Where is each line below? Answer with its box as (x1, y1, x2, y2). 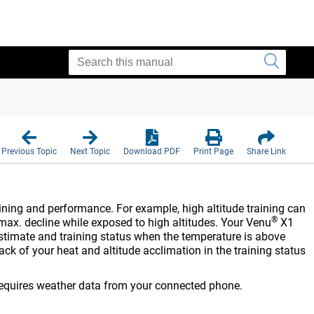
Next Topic (70, 146, 110, 156)
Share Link (247, 146, 286, 156)
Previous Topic (1, 146, 57, 156)
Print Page (193, 146, 233, 156)
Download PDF (123, 146, 180, 156)
